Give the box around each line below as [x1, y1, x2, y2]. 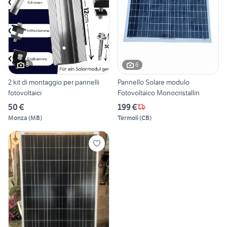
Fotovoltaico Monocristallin [118, 88, 200, 97]
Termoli [118, 113, 138, 122]
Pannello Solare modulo [118, 77, 190, 87]
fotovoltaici [8, 88, 42, 97]
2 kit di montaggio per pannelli [8, 77, 99, 87]
